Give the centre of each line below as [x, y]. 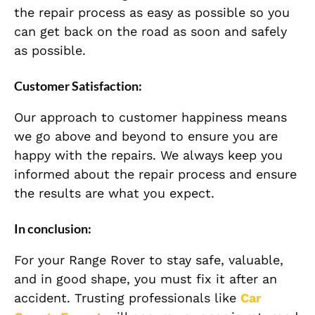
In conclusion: [53, 228]
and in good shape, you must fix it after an [146, 278]
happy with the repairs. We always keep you [148, 155]
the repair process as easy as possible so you [152, 12]
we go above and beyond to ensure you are [146, 136]
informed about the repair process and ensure [155, 174]
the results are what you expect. [114, 193]
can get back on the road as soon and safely [150, 31]
